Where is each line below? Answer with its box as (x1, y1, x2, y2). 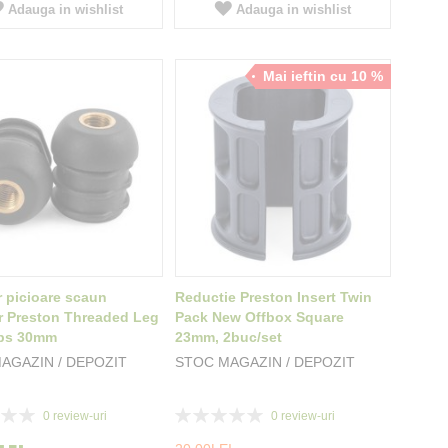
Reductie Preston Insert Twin (174, 289, 372, 306)
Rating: (173, 404, 219, 421)
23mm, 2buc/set (174, 329, 282, 346)
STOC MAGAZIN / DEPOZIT (174, 354, 355, 371)
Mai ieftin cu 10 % (262, 68, 383, 85)
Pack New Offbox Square (174, 309, 344, 326)
